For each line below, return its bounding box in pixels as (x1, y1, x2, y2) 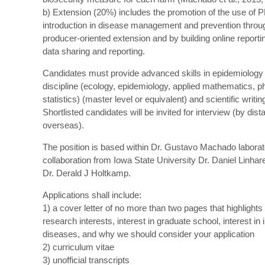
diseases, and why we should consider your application (43, 229, 254, 239)
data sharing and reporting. (43, 46, 145, 56)
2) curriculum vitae (43, 242, 114, 252)
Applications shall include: (43, 190, 141, 200)
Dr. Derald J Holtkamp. (43, 168, 131, 178)
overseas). (43, 120, 84, 130)
